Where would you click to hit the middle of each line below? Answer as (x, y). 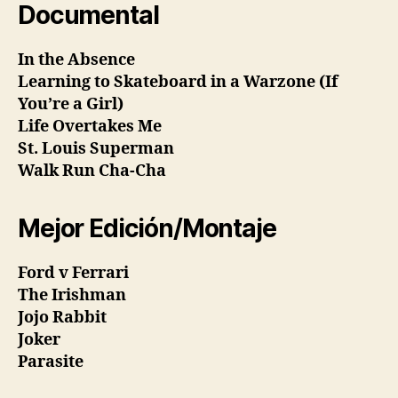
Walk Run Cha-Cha (92, 171)
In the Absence (76, 60)
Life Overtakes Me (90, 126)
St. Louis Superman (96, 148)
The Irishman (72, 295)
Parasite (51, 362)
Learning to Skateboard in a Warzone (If (178, 82)
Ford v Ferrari (73, 273)
